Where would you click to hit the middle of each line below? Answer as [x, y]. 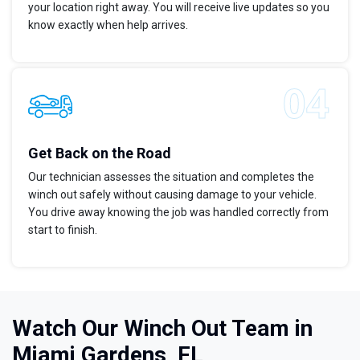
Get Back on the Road [100, 153]
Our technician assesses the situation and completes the [171, 177]
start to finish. [63, 230]
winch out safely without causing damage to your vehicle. [172, 195]
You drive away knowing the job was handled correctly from [178, 213]
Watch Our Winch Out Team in [162, 329]
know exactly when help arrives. [108, 25]
